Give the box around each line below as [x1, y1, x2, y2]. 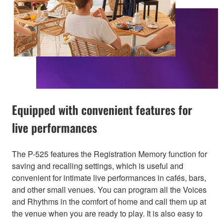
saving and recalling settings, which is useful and [12, 160, 183, 172]
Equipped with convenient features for [12, 101, 192, 119]
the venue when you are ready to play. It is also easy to [12, 208, 203, 220]
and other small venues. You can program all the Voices [12, 184, 207, 196]
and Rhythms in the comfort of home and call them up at [12, 196, 206, 208]
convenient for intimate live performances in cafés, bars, [12, 172, 206, 184]
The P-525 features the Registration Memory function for [12, 148, 207, 160]
